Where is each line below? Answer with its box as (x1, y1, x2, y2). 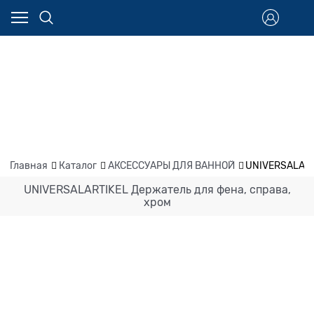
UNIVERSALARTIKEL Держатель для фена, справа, (23, 183, 291, 196)
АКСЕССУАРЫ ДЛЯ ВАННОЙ (107, 159, 235, 171)
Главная (10, 159, 48, 171)
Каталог (58, 159, 97, 171)
